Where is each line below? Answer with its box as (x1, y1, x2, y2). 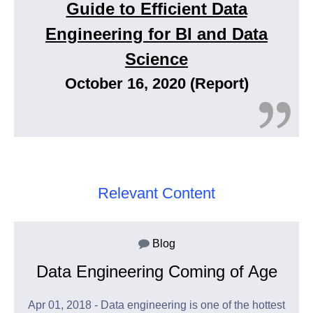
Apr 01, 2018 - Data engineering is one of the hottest (28, 299, 285, 312)
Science (125, 50, 188, 69)
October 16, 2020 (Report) (64, 75, 249, 93)
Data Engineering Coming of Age (36, 262, 277, 282)
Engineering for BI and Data (45, 24, 268, 44)
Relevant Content (98, 184, 215, 203)
